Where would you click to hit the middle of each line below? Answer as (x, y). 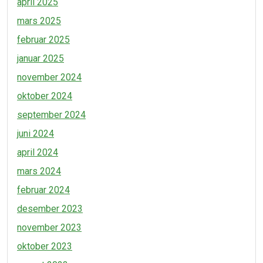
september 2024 (51, 115)
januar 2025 (41, 58)
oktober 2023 (45, 246)
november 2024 (49, 77)
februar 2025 (43, 40)
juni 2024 (36, 134)
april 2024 (38, 152)
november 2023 (49, 227)
